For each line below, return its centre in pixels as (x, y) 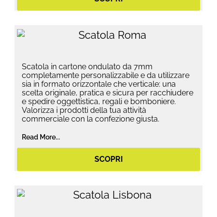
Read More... (41, 137)
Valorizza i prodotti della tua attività (84, 110)
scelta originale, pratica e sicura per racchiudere (108, 93)
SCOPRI (108, 159)
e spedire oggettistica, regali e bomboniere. (99, 101)
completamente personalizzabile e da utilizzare (106, 75)
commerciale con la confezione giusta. (91, 119)
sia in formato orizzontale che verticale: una (99, 84)
